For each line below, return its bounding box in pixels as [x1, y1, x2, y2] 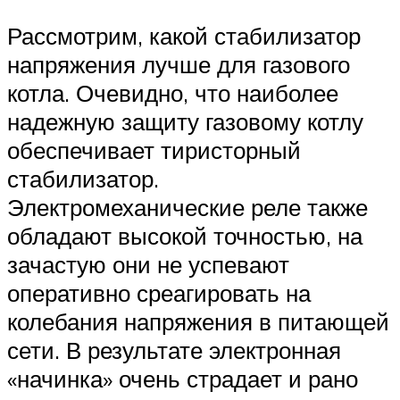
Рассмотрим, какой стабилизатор [7, 21, 361, 51]
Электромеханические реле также [7, 193, 368, 222]
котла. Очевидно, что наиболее [7, 79, 338, 108]
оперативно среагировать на [7, 279, 311, 308]
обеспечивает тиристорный [7, 136, 301, 165]
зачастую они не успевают [7, 250, 289, 279]
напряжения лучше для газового [7, 50, 350, 79]
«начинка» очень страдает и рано [7, 364, 358, 394]
